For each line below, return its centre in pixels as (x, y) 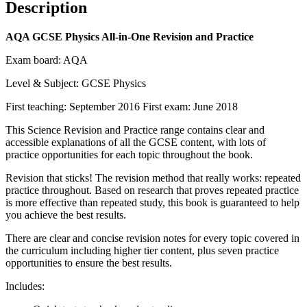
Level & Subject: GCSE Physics (76, 83)
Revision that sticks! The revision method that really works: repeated (153, 177)
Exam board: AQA (47, 60)
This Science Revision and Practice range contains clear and (135, 130)
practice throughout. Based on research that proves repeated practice (152, 190)
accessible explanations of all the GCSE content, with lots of (136, 142)
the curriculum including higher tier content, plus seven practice (142, 250)
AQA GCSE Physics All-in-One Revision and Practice (130, 36)
